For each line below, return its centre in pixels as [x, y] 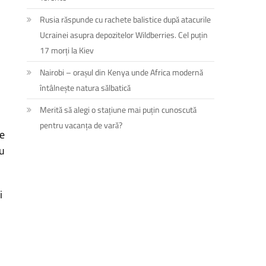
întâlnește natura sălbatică [85, 87]
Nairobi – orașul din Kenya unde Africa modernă [122, 72]
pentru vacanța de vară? [81, 125]
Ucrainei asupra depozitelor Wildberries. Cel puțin [124, 34]
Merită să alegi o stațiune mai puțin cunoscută [118, 109]
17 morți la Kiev [67, 50]
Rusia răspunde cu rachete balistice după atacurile [126, 19]
